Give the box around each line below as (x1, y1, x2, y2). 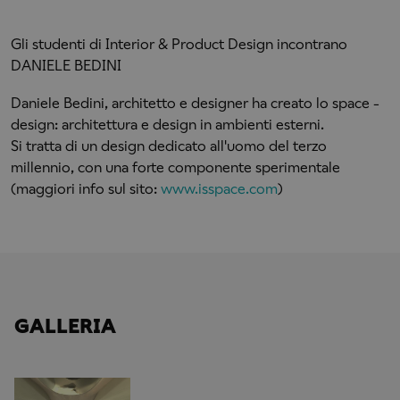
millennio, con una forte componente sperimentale (11, 159, 340, 176)
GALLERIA (14, 315, 116, 337)
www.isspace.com (161, 180, 278, 197)
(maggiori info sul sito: (11, 180, 161, 197)
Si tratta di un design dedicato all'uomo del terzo (11, 137, 327, 154)
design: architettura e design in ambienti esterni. (11, 116, 324, 133)
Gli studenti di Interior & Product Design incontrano (11, 36, 347, 53)
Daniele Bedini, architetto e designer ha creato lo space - (11, 95, 379, 112)
